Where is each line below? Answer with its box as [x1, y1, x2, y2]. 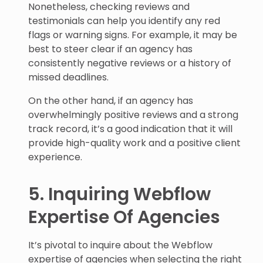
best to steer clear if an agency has [28, 42, 193, 56]
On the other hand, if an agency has [28, 94, 193, 107]
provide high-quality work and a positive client [28, 136, 241, 150]
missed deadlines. [28, 70, 109, 84]
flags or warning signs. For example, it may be [28, 28, 237, 42]
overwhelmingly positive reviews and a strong [28, 108, 238, 122]
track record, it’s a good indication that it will [28, 122, 232, 136]
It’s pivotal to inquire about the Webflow [28, 238, 213, 252]
